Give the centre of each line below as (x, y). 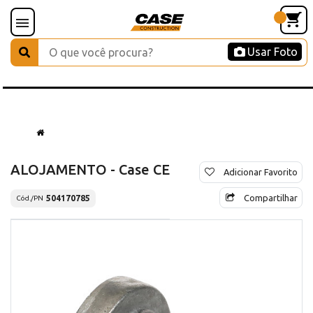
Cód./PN (30, 198)
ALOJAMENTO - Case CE (90, 169)
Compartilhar (271, 197)
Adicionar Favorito (261, 172)
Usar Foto (272, 52)
